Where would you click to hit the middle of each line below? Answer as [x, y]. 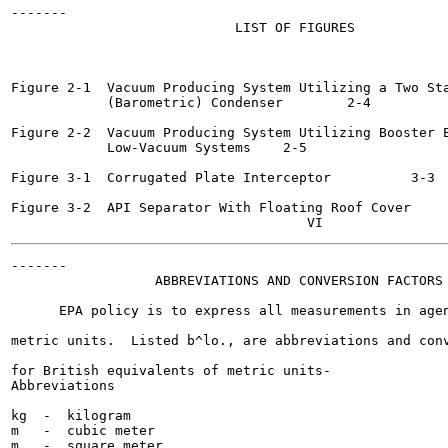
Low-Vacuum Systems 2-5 [131, 147]
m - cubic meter [83, 430]
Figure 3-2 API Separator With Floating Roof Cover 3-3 [215, 207]
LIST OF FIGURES [183, 27]
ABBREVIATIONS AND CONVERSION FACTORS [227, 280]
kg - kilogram [71, 415]
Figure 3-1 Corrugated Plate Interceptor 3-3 [171, 177]
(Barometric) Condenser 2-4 [151, 102]
